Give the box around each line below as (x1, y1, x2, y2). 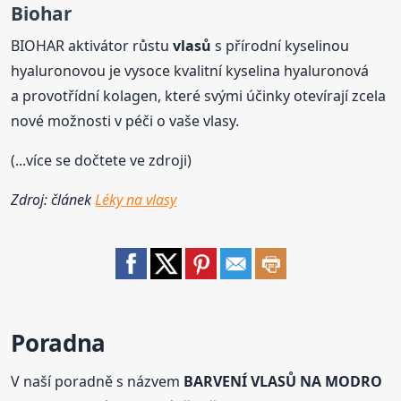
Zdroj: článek (11, 189, 96, 209)
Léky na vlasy (95, 189, 177, 209)
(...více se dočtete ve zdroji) (11, 149, 192, 170)
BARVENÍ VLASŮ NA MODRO (183, 371, 383, 391)
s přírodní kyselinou (211, 35, 350, 55)
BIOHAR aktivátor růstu (11, 35, 174, 55)
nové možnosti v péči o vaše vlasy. (11, 110, 240, 131)
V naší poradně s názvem (11, 371, 184, 391)
